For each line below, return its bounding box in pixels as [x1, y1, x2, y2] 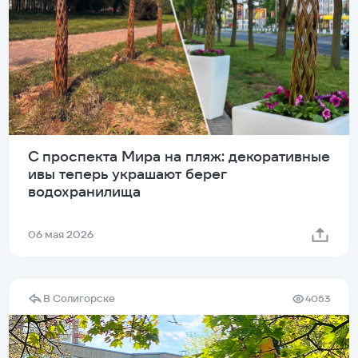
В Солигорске [43, 292, 115, 306]
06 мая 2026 [28, 228, 93, 242]
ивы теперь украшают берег [28, 165, 227, 184]
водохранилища [28, 182, 141, 201]
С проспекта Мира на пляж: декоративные [28, 147, 330, 166]
